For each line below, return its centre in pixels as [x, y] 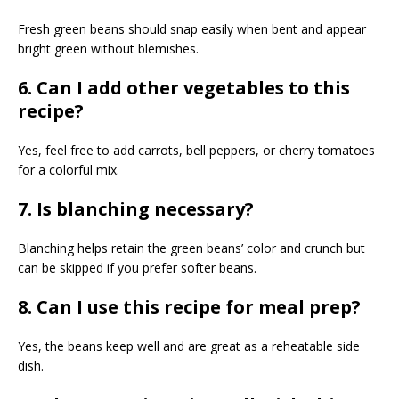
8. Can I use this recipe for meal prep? [189, 307]
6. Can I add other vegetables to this [184, 88]
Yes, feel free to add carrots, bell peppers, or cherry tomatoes [196, 151]
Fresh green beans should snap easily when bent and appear [192, 29]
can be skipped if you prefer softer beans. [137, 268]
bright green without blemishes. [108, 49]
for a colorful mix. [69, 170]
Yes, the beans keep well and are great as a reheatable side [189, 346]
